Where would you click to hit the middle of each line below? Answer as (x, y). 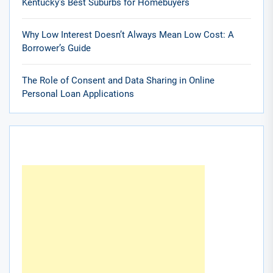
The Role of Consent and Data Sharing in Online (118, 80)
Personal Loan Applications (78, 94)
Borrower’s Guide (56, 48)
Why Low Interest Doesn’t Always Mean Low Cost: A (128, 34)
